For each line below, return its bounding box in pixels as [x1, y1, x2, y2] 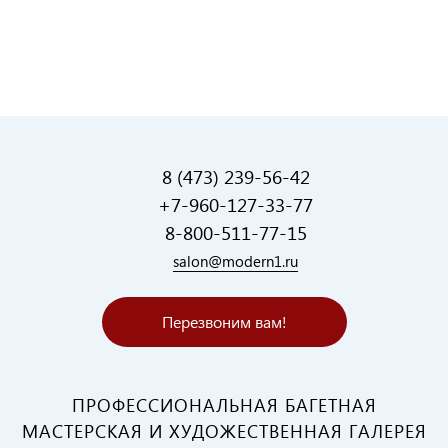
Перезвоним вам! [161, 311, 287, 332]
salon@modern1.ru [173, 251, 298, 271]
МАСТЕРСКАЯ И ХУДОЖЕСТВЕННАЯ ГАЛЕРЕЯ [21, 418, 427, 443]
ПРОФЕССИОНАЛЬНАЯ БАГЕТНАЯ [71, 392, 377, 417]
